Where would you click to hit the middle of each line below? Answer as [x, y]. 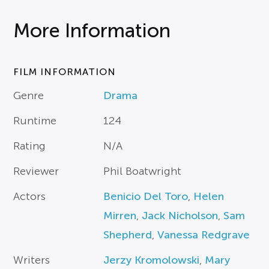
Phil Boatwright [143, 171]
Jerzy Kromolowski [152, 260]
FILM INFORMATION [65, 72]
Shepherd [128, 235]
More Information [92, 31]
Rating [30, 146]
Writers [32, 260]
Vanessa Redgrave [204, 235]
